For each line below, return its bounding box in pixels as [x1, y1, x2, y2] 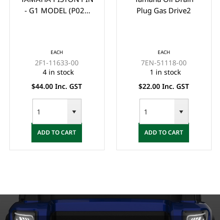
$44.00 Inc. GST [31, 81, 82, 91]
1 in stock [149, 67, 181, 77]
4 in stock [42, 67, 74, 77]
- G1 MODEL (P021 [25, 5, 89, 15]
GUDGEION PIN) [28, 16, 85, 27]
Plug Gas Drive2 [137, 5, 192, 15]
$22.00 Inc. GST [138, 81, 190, 91]
